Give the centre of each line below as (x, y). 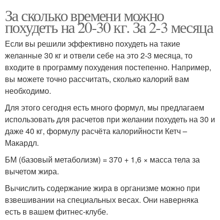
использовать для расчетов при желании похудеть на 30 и (110, 119)
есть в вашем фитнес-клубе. (56, 211)
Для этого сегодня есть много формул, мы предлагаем (105, 107)
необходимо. (28, 90)
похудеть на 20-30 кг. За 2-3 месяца (109, 27)
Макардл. (22, 142)
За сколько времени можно (84, 15)
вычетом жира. (32, 171)
